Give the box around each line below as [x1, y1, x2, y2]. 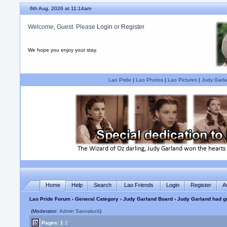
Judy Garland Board [123, 196, 173, 202]
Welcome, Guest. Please [28, 23, 97, 30]
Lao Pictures [167, 77, 197, 83]
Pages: [40, 219, 61, 225]
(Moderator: [31, 208, 60, 214]
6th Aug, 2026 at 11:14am [30, 6, 92, 11]
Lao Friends [123, 181, 156, 188]
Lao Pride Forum [29, 196, 71, 202]
